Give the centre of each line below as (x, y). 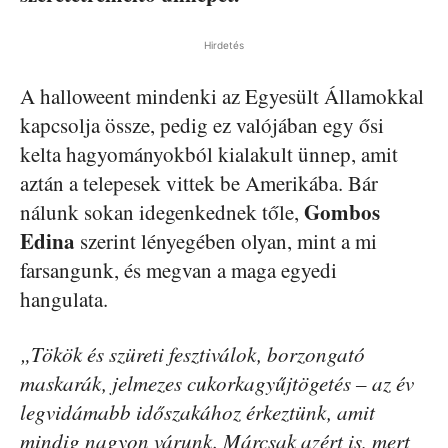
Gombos (342, 211)
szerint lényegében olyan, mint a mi (226, 240)
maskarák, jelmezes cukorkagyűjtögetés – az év (217, 382)
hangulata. (64, 298)
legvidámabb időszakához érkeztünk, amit (197, 411)
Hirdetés (224, 44)
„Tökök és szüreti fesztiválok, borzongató (192, 353)
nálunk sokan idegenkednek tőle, (162, 211)
